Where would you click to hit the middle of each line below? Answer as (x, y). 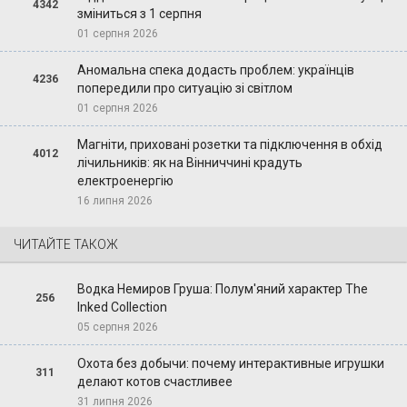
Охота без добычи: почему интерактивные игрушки (230, 364)
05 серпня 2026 (117, 328)
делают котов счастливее (154, 382)
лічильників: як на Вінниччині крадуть (189, 163)
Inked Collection (122, 308)
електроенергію (125, 181)
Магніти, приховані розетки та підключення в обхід (229, 145)
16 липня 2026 (114, 201)
